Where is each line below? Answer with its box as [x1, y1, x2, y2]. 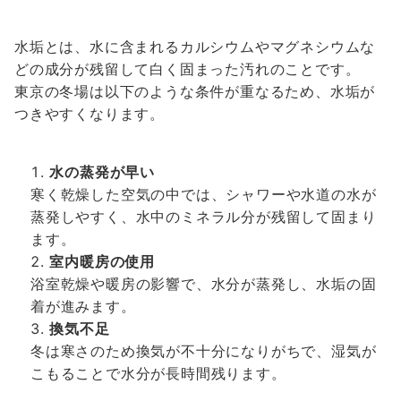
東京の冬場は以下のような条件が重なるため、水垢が [14, 82, 376, 100]
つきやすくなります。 [14, 105, 166, 123]
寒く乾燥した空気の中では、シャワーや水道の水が [30, 185, 377, 203]
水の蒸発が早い [49, 163, 156, 181]
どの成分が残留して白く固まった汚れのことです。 [14, 60, 361, 78]
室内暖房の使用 [49, 252, 156, 270]
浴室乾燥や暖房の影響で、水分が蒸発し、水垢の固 [30, 275, 377, 293]
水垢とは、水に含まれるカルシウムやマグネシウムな [14, 38, 376, 55]
